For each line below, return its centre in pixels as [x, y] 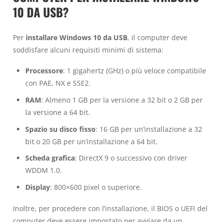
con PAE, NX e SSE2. [58, 83]
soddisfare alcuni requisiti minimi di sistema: [88, 50]
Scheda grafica [50, 158]
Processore [44, 71]
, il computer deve [157, 37]
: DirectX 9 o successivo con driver [131, 158]
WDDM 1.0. [43, 170]
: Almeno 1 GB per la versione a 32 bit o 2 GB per [122, 100]
